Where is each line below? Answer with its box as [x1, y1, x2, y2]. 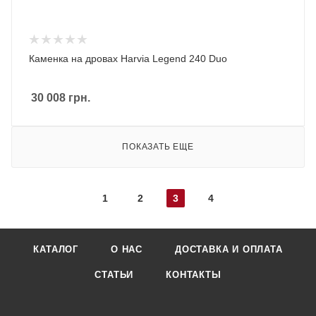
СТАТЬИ [95, 269, 134, 280]
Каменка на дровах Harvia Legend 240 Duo [29, 53, 227, 64]
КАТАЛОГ [33, 244, 78, 255]
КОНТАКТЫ [166, 269, 221, 280]
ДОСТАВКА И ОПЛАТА [175, 244, 283, 255]
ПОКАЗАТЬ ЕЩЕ [122, 142, 194, 152]
